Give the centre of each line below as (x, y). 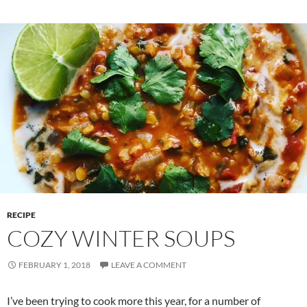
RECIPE (21, 215)
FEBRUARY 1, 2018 (54, 265)
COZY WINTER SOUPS (121, 238)
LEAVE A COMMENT (149, 265)
